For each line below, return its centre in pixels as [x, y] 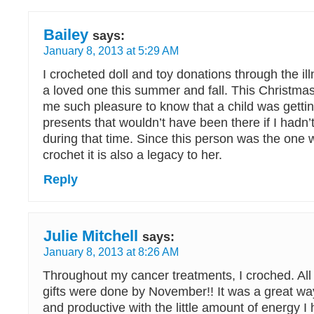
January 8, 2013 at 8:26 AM [111, 252]
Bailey [66, 35]
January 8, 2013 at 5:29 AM [111, 50]
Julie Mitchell [91, 236]
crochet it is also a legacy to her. [132, 155]
